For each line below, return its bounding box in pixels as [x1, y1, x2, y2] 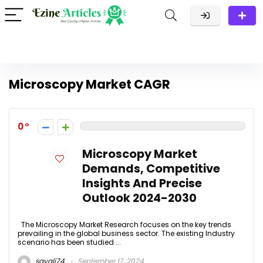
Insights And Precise [82, 176, 202, 191]
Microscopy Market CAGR [9, 76, 170, 93]
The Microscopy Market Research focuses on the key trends [18, 220, 231, 230]
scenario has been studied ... [18, 237, 121, 247]
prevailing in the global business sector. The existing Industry [18, 228, 235, 238]
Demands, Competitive [82, 161, 220, 177]
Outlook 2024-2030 [82, 190, 197, 206]
